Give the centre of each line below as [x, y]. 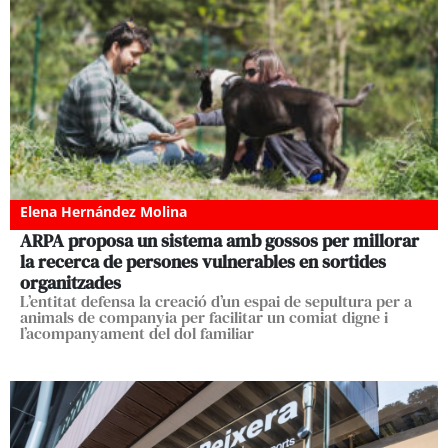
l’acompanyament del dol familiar [137, 333]
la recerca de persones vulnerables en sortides [203, 262]
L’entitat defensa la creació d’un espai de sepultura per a [216, 301]
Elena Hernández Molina [103, 212]
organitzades [70, 283]
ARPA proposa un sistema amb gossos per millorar [219, 241]
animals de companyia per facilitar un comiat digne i [204, 317]
